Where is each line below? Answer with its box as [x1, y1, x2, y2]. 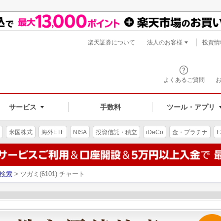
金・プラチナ [172, 128, 208, 136]
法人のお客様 [147, 39, 183, 46]
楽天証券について [88, 39, 135, 46]
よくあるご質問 [163, 76, 205, 83]
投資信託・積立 [96, 128, 137, 136]
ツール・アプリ [166, 103, 215, 111]
